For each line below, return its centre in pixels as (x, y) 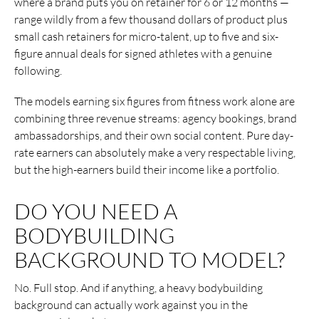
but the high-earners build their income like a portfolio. (147, 170)
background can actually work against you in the (131, 305)
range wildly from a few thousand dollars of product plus (151, 19)
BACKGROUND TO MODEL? (150, 260)
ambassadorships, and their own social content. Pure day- (154, 136)
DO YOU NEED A (96, 211)
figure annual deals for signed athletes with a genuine (143, 53)
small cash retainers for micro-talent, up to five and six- (146, 36)
